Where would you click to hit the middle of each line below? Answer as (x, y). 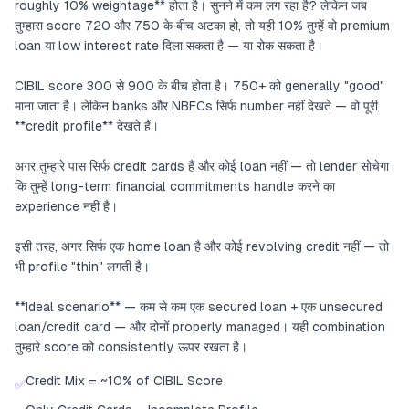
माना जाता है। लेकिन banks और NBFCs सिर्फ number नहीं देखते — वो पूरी (196, 106)
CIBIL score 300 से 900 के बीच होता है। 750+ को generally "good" (199, 86)
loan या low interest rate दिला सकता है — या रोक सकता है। (169, 46)
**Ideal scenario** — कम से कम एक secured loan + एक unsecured (199, 307)
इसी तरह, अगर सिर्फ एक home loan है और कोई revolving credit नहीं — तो (202, 246)
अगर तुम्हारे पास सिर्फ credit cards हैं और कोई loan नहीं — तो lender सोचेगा (202, 166)
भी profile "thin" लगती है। (82, 267)
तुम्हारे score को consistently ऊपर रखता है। (131, 347)
